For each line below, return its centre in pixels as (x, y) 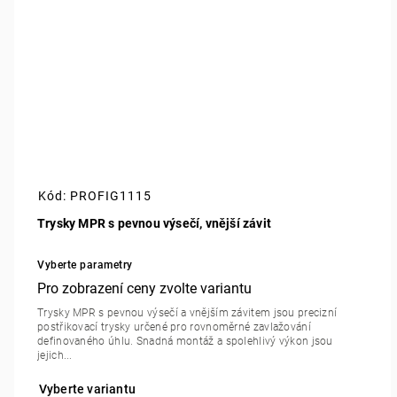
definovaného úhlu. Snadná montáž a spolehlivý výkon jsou (185, 341)
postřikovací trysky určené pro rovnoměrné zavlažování (174, 327)
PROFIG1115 (111, 195)
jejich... (55, 355)
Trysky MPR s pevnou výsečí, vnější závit (154, 223)
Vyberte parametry (85, 265)
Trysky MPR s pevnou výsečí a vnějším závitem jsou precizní (187, 312)
